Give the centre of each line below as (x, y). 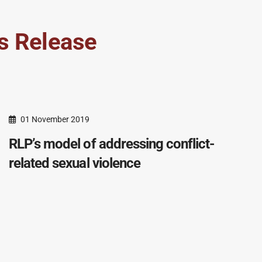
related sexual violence (75, 163)
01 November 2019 (55, 119)
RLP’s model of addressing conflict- (112, 144)
